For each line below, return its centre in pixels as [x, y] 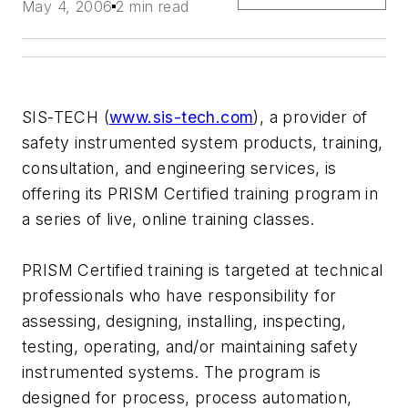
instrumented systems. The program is [172, 372]
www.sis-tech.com [182, 117]
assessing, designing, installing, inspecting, [184, 321]
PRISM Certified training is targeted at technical [203, 270]
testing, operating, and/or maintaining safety [190, 347]
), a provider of [311, 117]
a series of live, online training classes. [168, 219]
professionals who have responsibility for [179, 296]
